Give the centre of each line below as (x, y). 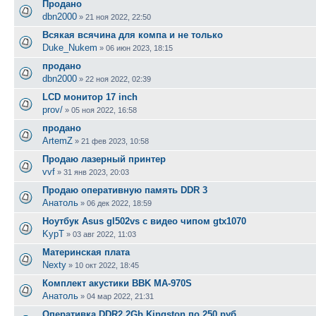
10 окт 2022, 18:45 (107, 265)
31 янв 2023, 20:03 (96, 172)
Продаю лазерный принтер (104, 159)
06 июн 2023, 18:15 (139, 48)
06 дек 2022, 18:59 (119, 203)
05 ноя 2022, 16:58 (104, 110)
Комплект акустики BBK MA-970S (117, 283)
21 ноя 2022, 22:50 (118, 17)
